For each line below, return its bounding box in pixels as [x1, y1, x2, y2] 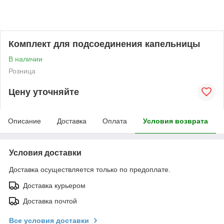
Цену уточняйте [8, 86, 79, 97]
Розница [8, 67, 35, 75]
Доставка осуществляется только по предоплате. [9, 165, 170, 173]
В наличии [8, 55, 42, 63]
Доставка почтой [23, 197, 77, 205]
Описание [8, 117, 41, 125]
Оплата [102, 117, 127, 125]
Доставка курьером [23, 181, 85, 189]
